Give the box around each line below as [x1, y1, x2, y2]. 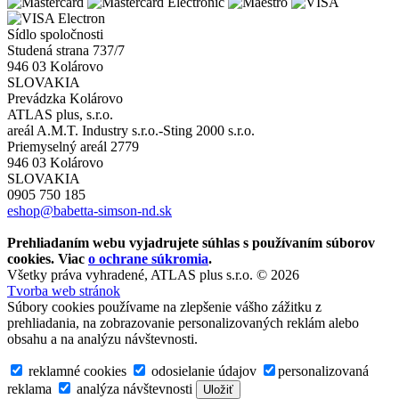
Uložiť [203, 383, 233, 397]
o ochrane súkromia [88, 251, 208, 267]
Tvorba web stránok [7, 283, 120, 299]
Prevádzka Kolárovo [7, 91, 123, 107]
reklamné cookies [25, 363, 126, 379]
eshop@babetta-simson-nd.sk [7, 203, 172, 219]
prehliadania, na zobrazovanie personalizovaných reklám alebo [7, 315, 359, 331]
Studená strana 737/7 [7, 43, 125, 59]
